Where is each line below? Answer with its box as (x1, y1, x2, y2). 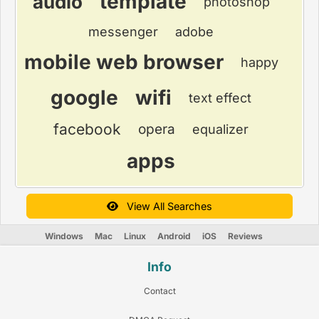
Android (157, 231, 191, 241)
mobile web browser (23, 50, 224, 74)
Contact (143, 286, 176, 296)
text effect (189, 90, 251, 105)
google (51, 85, 118, 110)
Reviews (228, 231, 263, 241)
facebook (53, 120, 121, 138)
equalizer (192, 122, 249, 137)
